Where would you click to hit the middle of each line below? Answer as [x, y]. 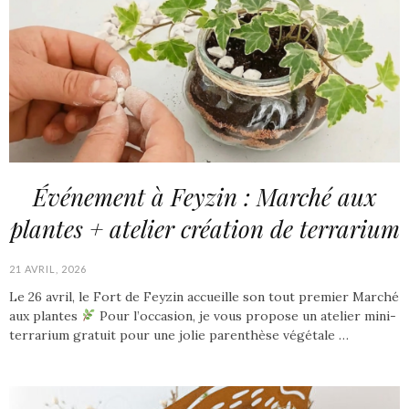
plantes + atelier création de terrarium [204, 229]
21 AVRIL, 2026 [48, 269]
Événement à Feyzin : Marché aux [204, 197]
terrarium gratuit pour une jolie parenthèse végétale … [179, 335]
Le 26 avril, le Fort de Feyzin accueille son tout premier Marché [204, 297]
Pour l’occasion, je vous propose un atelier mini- [246, 316]
